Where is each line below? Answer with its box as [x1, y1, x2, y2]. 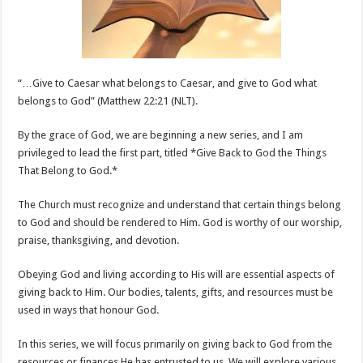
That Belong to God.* [18, 164, 118, 177]
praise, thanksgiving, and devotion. [18, 234, 180, 246]
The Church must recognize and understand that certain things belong [18, 199, 342, 211]
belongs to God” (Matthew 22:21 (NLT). [18, 95, 199, 107]
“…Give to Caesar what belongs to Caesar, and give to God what [18, 77, 318, 89]
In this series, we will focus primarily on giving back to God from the [18, 338, 333, 350]
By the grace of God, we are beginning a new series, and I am [18, 129, 304, 141]
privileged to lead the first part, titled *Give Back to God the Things [18, 147, 327, 159]
